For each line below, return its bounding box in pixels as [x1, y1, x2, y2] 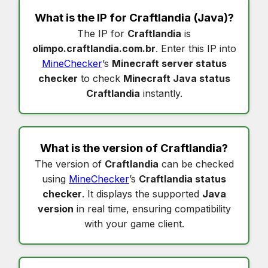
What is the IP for [34, 10, 129, 25]
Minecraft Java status [123, 72, 230, 84]
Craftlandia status [139, 172, 226, 185]
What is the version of [40, 141, 160, 155]
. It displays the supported [81, 187, 202, 200]
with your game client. [84, 217, 184, 230]
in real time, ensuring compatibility [73, 202, 231, 215]
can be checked [158, 157, 234, 170]
